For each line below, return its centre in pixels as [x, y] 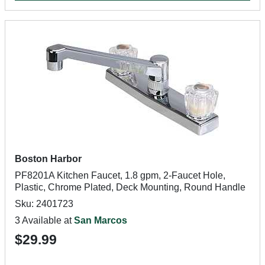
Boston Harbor [48, 159]
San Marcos [101, 220]
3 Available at [44, 220]
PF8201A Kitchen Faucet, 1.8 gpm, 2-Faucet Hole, [120, 175]
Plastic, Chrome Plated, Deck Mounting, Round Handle [130, 187]
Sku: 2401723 [44, 204]
